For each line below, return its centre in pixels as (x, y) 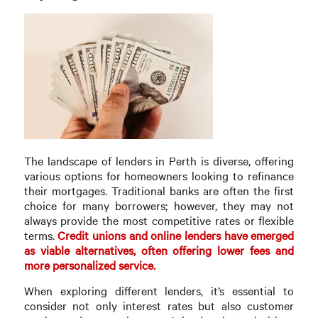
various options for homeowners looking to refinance (159, 175)
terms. (39, 235)
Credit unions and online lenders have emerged (174, 235)
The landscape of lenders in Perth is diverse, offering (159, 160)
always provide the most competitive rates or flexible (159, 220)
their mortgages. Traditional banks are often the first (159, 190)
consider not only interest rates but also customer (159, 306)
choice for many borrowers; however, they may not (159, 205)
